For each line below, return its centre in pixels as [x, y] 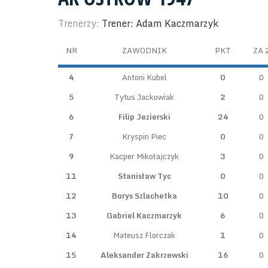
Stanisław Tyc [144, 176]
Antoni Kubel [144, 77]
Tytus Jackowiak [144, 97]
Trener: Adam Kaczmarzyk [160, 23]
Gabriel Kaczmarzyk [144, 215]
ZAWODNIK [144, 50]
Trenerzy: [80, 23]
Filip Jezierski [144, 117]
